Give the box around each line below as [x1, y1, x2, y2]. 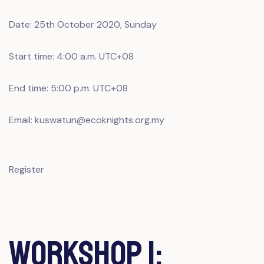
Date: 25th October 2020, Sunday [9, 18, 157, 31]
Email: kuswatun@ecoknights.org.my [9, 114, 164, 126]
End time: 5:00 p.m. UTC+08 [9, 82, 128, 94]
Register [9, 163, 44, 176]
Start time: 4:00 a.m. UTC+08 [9, 50, 134, 62]
